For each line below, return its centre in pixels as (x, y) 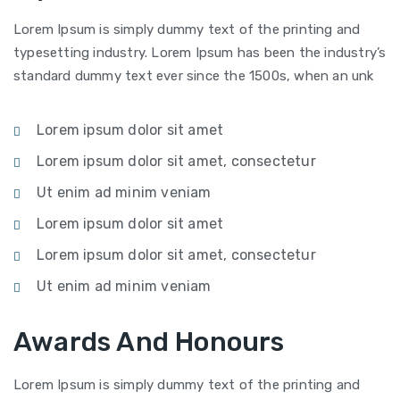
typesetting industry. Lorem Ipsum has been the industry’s (200, 53)
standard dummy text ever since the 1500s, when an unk (194, 76)
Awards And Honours (149, 342)
